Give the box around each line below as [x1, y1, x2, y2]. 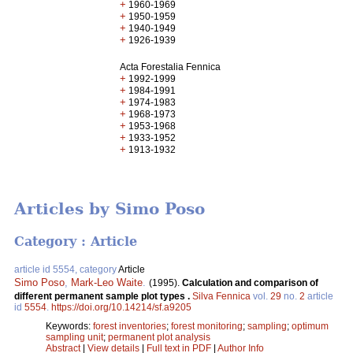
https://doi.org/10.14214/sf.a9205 [51, 301, 191, 313]
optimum [292, 320, 329, 332]
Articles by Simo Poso [14, 199, 205, 219]
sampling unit [46, 331, 103, 343]
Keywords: [46, 320, 93, 332]
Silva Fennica [192, 290, 251, 302]
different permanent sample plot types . [14, 290, 192, 302]
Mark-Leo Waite [71, 276, 143, 288]
